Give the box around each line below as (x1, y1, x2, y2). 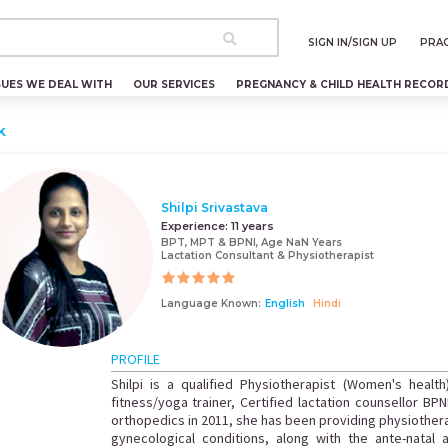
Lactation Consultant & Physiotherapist (161, 248, 375, 262)
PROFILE (110, 350, 160, 369)
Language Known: (161, 296, 262, 310)
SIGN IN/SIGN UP (307, 36, 397, 50)
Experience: (161, 218, 232, 233)
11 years (231, 218, 275, 233)
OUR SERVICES (133, 78, 215, 91)
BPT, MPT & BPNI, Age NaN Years (161, 235, 343, 249)
